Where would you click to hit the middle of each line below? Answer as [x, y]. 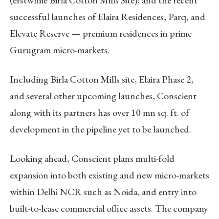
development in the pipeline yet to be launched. [100, 129]
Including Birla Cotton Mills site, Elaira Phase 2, [102, 79]
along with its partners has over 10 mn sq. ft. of [99, 112]
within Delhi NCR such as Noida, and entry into [103, 191]
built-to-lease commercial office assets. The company [109, 208]
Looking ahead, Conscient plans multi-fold [92, 158]
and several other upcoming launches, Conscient [103, 96]
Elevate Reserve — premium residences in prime [101, 33]
